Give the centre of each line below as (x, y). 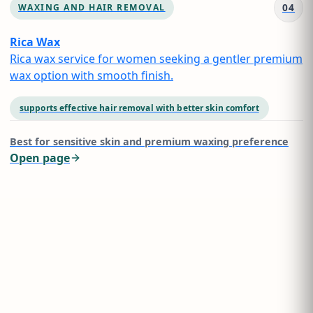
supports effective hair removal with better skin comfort (139, 108)
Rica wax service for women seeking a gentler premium (156, 59)
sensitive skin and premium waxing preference (171, 141)
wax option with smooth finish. (92, 75)
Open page (40, 158)
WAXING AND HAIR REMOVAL (92, 7)
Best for (31, 141)
